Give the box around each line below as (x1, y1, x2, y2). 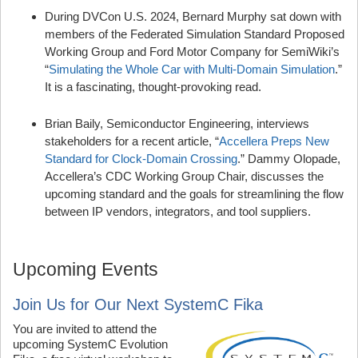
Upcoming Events (13, 259, 158, 280)
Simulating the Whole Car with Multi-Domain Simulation (49, 62, 335, 76)
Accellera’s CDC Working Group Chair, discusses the (45, 169, 324, 183)
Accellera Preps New (219, 134, 329, 148)
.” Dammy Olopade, (237, 152, 340, 165)
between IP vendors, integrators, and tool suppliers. (45, 205, 311, 218)
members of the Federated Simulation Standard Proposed (45, 26, 344, 41)
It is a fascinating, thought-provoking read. (45, 79, 265, 93)
